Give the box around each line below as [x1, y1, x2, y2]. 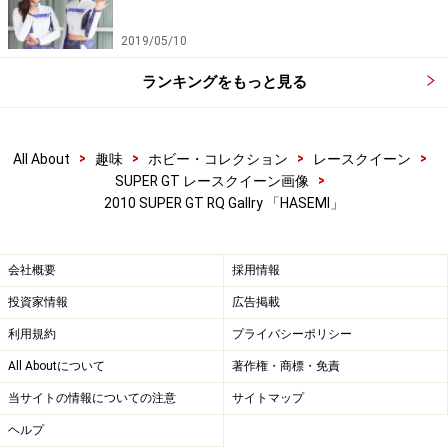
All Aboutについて [8, 359, 105, 374]
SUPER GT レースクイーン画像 [114, 173, 309, 190]
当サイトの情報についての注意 [8, 391, 176, 406]
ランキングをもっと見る [141, 73, 307, 92]
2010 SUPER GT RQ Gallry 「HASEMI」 [103, 195, 344, 212]
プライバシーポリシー [232, 327, 352, 342]
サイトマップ [232, 391, 304, 406]
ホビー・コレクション [147, 151, 288, 168]
